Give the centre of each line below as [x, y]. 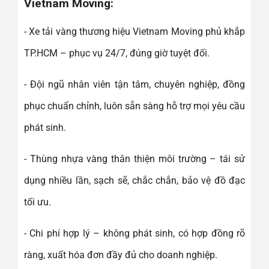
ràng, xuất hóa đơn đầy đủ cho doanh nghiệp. [121, 255]
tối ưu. [38, 202]
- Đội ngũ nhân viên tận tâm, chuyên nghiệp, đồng [134, 84]
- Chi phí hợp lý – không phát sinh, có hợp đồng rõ [134, 233]
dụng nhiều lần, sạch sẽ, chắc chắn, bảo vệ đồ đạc [134, 180]
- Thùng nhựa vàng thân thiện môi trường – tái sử [134, 159]
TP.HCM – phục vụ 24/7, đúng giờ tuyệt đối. [117, 53]
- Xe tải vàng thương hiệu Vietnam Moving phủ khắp [134, 31]
